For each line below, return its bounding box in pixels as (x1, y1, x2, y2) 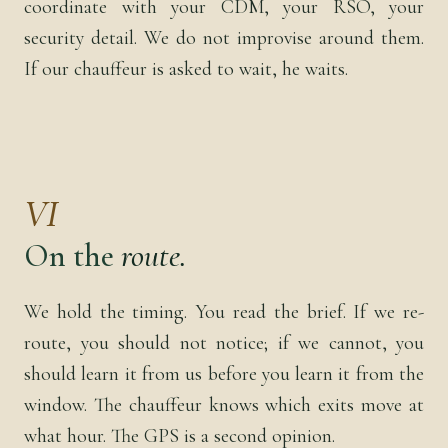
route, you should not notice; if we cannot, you (24, 330, 424, 355)
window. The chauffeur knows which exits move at (24, 392, 424, 417)
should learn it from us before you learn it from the (24, 361, 424, 386)
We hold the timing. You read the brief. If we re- (24, 299, 424, 324)
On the (24, 235, 121, 275)
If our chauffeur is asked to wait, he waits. (24, 56, 348, 81)
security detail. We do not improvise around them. (24, 25, 424, 50)
